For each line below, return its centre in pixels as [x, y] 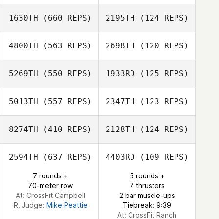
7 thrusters [147, 186]
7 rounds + [50, 176]
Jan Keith [67, 12]
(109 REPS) [162, 157]
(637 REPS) [65, 157]
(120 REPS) [162, 46]
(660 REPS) [65, 18]
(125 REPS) [162, 74]
